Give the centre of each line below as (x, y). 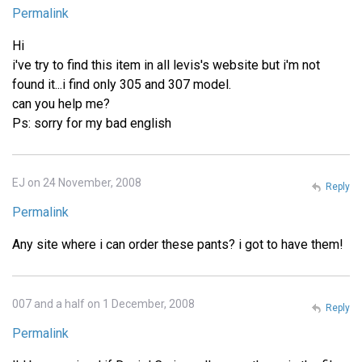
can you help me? (61, 103)
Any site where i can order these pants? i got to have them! (178, 244)
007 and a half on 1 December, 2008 (103, 303)
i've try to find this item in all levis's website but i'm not (166, 65)
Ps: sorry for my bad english (92, 123)
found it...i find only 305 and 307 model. (122, 84)
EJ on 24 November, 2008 (77, 182)
